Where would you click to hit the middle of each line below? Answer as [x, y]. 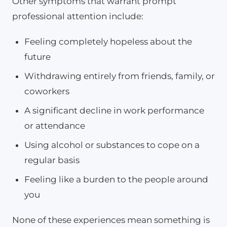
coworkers [47, 91]
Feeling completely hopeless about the [108, 41]
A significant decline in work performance [114, 110]
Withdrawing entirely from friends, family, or [120, 76]
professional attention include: [78, 16]
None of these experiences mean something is [111, 220]
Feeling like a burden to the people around [116, 179]
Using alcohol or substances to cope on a [112, 145]
